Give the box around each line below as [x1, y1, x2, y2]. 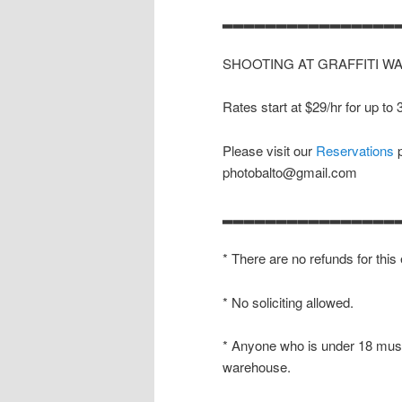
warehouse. [223, 357, 291, 377]
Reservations [316, 140, 394, 160]
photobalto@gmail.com [223, 162, 357, 181]
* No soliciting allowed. [223, 292, 354, 311]
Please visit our [223, 140, 316, 160]
